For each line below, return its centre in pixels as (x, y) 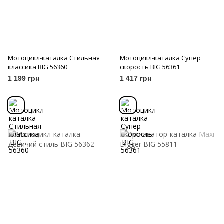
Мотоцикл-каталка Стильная (54, 58)
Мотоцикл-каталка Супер (160, 58)
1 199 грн (24, 79)
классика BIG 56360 (38, 67)
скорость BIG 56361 (150, 67)
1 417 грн (136, 79)
